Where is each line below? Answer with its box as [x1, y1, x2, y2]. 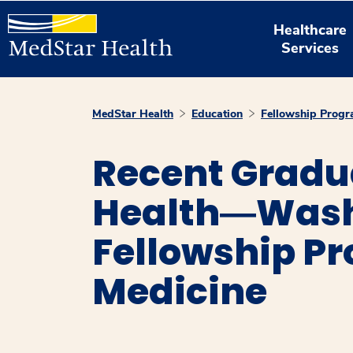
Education [191, 106, 243, 121]
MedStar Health [92, 106, 173, 121]
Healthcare [273, 20, 347, 39]
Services [281, 38, 340, 58]
